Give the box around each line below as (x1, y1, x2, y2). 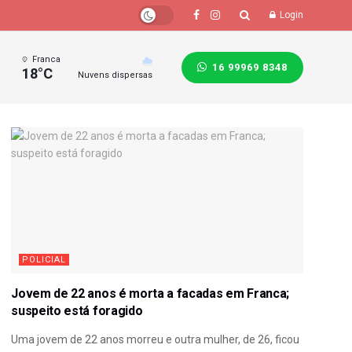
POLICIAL (22, 254, 67, 265)
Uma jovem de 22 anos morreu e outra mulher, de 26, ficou (11, 332, 300, 346)
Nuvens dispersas (78, 70, 152, 81)
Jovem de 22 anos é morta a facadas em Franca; (11, 285, 289, 301)
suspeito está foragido (11, 302, 143, 318)
